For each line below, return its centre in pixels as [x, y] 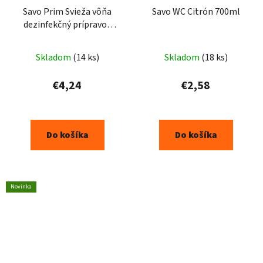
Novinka [21, 187]
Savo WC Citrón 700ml [196, 12]
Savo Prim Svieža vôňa [67, 12]
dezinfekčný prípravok [67, 25]
